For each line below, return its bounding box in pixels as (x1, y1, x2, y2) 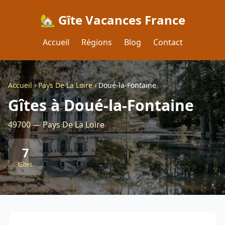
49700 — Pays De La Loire (8, 119, 104, 130)
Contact (153, 37, 183, 48)
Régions (81, 37, 112, 48)
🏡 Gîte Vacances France (40, 12, 185, 28)
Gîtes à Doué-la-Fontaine (8, 95, 194, 116)
